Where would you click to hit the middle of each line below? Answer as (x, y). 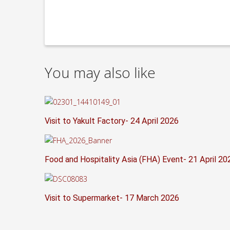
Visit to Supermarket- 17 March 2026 (112, 198)
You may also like (100, 73)
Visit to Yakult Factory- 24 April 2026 (112, 121)
